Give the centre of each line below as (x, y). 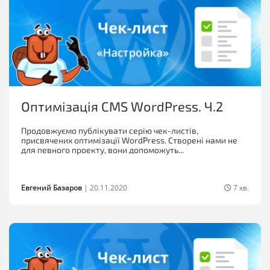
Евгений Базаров (52, 188)
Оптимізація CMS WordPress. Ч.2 (122, 106)
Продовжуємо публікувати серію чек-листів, (110, 131)
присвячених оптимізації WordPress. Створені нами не (129, 140)
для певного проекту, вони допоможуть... (102, 150)
